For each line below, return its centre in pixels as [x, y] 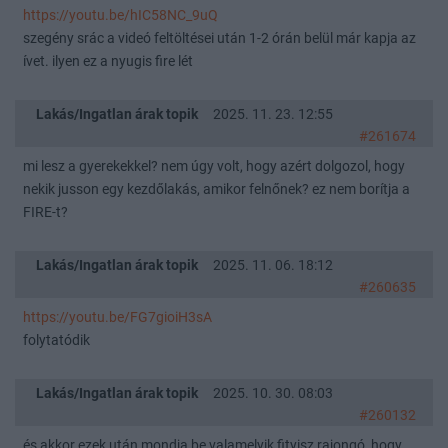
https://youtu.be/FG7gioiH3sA [117, 317]
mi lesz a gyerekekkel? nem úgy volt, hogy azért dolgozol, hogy [214, 166]
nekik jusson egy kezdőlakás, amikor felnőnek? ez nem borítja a [216, 189]
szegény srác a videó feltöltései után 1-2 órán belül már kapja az [219, 38]
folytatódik [56, 340]
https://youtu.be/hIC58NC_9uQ [120, 15]
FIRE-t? [45, 212]
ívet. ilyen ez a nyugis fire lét [108, 61]
